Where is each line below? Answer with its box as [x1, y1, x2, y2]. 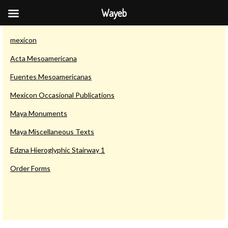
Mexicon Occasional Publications [10, 91, 115, 99]
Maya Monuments [10, 109, 67, 118]
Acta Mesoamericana [10, 54, 77, 63]
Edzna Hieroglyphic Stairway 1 [10, 146, 105, 154]
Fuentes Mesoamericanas [10, 72, 92, 81]
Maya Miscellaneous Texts [10, 127, 94, 136]
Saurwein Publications [10, 13, 112, 25]
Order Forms [10, 164, 50, 173]
